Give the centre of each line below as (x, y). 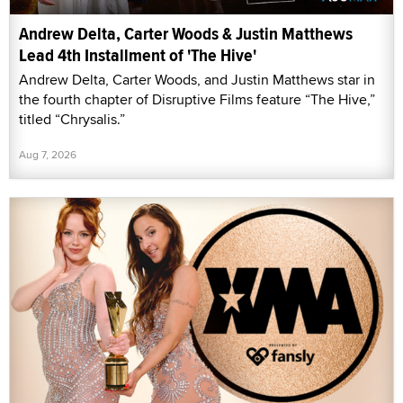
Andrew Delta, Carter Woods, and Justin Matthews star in (197, 79)
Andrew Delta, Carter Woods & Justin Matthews (186, 33)
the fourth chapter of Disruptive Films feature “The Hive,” (197, 99)
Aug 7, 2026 (48, 154)
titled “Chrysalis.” (72, 119)
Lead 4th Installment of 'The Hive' (138, 55)
